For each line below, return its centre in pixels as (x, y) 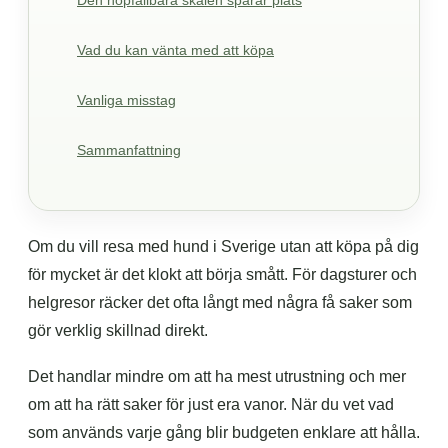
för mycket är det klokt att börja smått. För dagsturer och (222, 274)
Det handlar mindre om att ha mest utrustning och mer (217, 376)
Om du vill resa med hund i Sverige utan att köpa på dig (223, 246)
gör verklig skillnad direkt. (118, 330)
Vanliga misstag (126, 100)
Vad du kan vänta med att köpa (175, 50)
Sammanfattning (129, 150)
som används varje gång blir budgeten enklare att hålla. (224, 432)
